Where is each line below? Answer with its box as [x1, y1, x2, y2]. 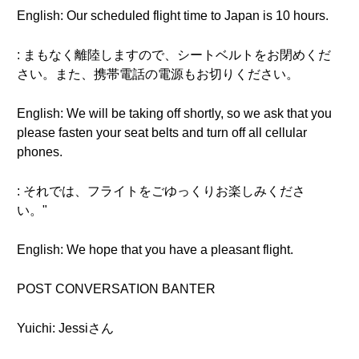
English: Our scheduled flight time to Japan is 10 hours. [17, 9, 329, 22]
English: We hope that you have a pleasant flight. [17, 243, 293, 256]
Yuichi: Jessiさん [17, 321, 114, 335]
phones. [17, 145, 63, 159]
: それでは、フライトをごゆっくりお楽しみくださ [17, 184, 305, 198]
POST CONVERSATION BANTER [17, 282, 216, 296]
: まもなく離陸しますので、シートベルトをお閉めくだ [17, 48, 331, 62]
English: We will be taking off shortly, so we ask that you [17, 107, 332, 120]
